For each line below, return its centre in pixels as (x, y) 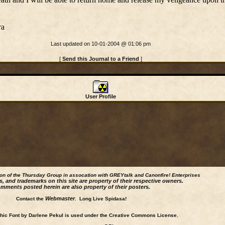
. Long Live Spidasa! (101, 199)
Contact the (31, 199)
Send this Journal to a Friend (101, 59)
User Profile (100, 96)
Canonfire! (158, 175)
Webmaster (60, 198)
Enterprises (185, 175)
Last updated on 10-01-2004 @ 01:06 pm (101, 44)
